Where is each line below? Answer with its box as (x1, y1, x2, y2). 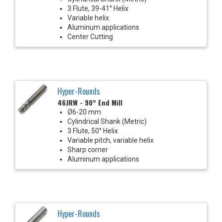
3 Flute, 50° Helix (67, 126, 118, 135)
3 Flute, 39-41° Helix (67, 4, 128, 12)
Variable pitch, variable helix (67, 136, 154, 144)
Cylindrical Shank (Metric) (67, 117, 147, 125)
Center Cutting (67, 32, 113, 41)
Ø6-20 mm (67, 108, 101, 116)
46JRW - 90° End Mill (57, 97, 122, 108)
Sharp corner (67, 145, 108, 154)
